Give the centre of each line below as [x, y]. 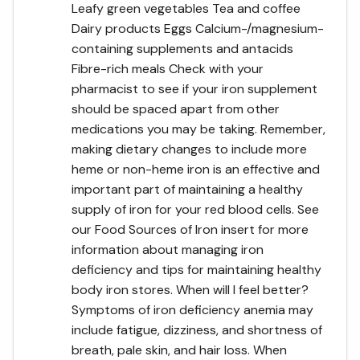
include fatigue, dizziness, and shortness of [197, 330]
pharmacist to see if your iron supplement [194, 89]
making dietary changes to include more [189, 149]
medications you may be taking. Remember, [198, 129]
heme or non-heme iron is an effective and [196, 169]
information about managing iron [168, 250]
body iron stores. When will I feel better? [190, 290]
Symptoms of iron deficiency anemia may [192, 310]
